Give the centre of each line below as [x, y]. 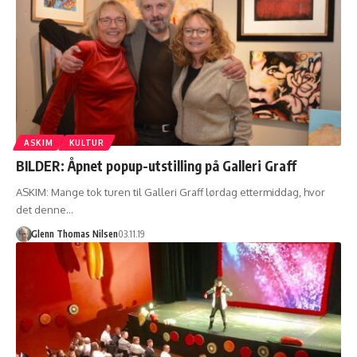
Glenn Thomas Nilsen [74, 234]
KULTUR [86, 143]
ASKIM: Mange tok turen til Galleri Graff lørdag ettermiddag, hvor [171, 192]
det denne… [45, 210]
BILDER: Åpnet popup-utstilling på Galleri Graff [156, 166]
